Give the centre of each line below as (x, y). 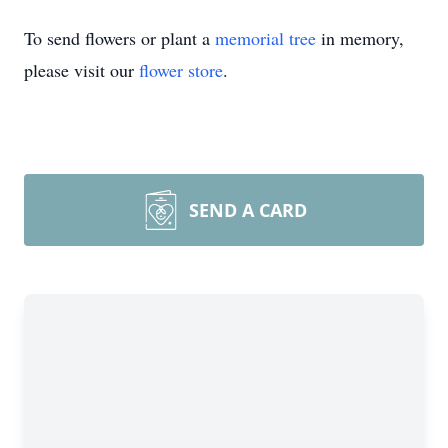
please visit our (81, 70)
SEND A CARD (248, 210)
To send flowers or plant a (119, 38)
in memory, (360, 38)
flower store (181, 70)
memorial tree (265, 38)
